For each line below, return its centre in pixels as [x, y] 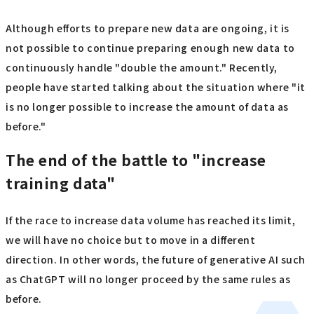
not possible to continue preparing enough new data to [150, 48]
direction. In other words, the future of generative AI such [156, 260]
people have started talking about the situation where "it [156, 87]
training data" [61, 183]
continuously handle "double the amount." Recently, [142, 68]
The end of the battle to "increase [136, 159]
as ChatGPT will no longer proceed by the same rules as [148, 279]
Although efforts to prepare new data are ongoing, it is [148, 28]
